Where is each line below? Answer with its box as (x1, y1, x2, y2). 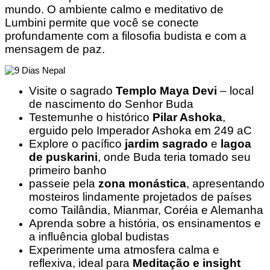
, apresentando (186, 177, 265, 190)
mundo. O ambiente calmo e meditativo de (5, 2, 224, 16)
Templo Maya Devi (116, 84, 217, 97)
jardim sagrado (125, 137, 208, 150)
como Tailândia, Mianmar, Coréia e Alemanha (29, 203, 263, 216)
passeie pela (29, 177, 98, 190)
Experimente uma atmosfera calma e (29, 243, 219, 256)
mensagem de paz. (5, 42, 105, 55)
